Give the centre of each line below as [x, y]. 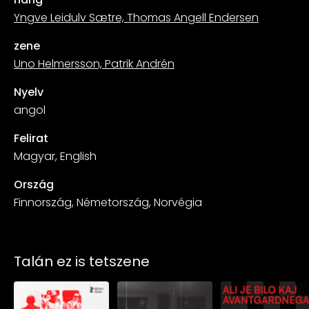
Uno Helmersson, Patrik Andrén [94, 63]
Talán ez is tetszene [82, 261]
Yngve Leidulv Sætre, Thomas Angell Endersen [136, 17]
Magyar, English [55, 156]
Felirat [31, 138]
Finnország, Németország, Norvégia [108, 202]
